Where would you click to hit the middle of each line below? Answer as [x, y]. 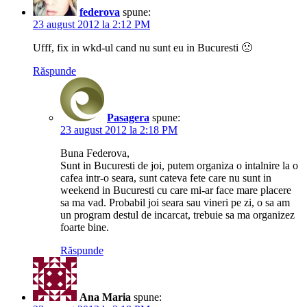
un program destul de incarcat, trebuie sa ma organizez [177, 214]
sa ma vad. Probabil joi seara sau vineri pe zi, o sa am [175, 202]
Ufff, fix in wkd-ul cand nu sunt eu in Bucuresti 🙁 [143, 47]
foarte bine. [85, 227]
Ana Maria [105, 297]
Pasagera [128, 117]
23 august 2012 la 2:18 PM [119, 130]
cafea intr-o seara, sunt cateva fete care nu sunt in [166, 177]
